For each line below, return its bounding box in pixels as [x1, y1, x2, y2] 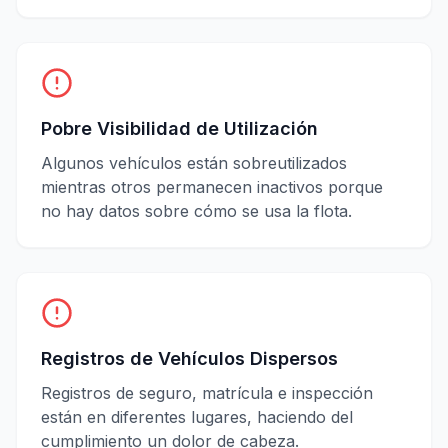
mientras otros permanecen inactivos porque [41, 176, 383, 197]
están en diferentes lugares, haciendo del [41, 406, 353, 427]
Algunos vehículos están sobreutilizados [41, 152, 347, 173]
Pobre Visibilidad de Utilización [41, 117, 318, 139]
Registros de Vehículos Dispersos [41, 347, 338, 369]
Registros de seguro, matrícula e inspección [41, 382, 373, 403]
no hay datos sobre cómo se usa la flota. [41, 200, 352, 221]
